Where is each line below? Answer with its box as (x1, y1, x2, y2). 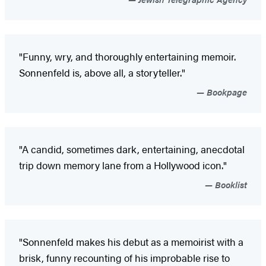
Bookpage (204, 85, 247, 98)
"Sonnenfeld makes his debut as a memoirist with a (19, 234, 243, 249)
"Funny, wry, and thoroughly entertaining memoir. (19, 49, 236, 64)
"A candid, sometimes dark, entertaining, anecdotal (19, 141, 245, 156)
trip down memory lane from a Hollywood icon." (19, 157, 227, 172)
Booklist (213, 178, 247, 191)
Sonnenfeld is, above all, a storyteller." (19, 65, 185, 80)
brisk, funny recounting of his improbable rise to (19, 250, 230, 265)
